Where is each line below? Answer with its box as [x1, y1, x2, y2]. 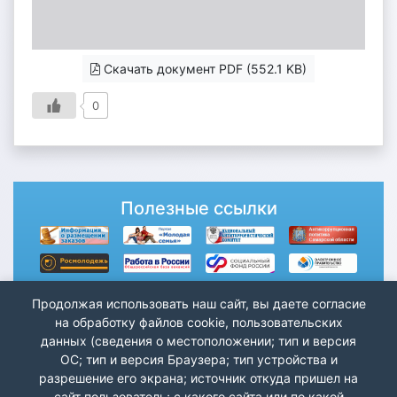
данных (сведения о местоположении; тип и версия [41, 333, 356, 348]
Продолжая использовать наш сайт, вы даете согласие [31, 296, 366, 311]
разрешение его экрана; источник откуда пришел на [39, 370, 358, 385]
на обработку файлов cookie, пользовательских [54, 315, 343, 330]
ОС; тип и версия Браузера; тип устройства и [59, 352, 338, 367]
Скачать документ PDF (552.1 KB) [100, 61, 307, 76]
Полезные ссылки [120, 198, 277, 219]
